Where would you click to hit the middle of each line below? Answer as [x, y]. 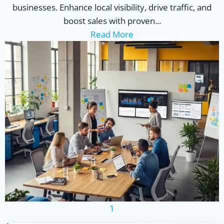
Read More [112, 34]
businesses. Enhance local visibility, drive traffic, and [112, 7]
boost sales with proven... [112, 21]
